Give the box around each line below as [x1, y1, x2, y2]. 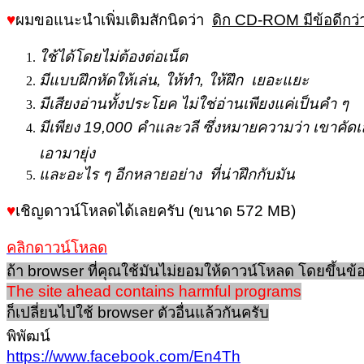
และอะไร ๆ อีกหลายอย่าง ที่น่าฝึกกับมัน [39, 165, 295, 183]
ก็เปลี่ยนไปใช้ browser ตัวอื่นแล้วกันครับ [6, 303, 269, 321]
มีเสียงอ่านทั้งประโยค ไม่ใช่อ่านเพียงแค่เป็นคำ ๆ [39, 94, 353, 112]
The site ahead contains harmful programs [6, 282, 301, 300]
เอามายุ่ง [39, 144, 95, 158]
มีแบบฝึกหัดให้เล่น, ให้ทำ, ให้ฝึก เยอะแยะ [39, 71, 309, 89]
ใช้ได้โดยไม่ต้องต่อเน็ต [39, 47, 188, 65]
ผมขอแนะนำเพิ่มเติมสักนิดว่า [15, 11, 212, 28]
